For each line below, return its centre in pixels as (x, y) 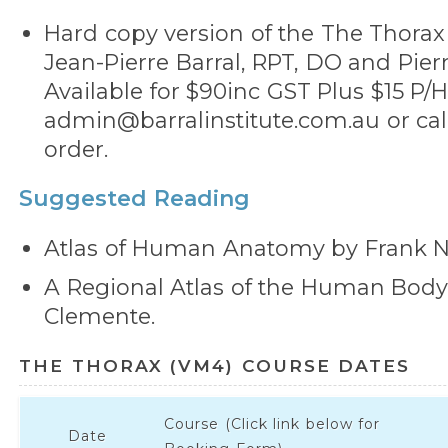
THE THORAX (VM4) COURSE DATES (214, 365)
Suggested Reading (134, 198)
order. (76, 149)
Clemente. (99, 316)
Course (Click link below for (272, 424)
